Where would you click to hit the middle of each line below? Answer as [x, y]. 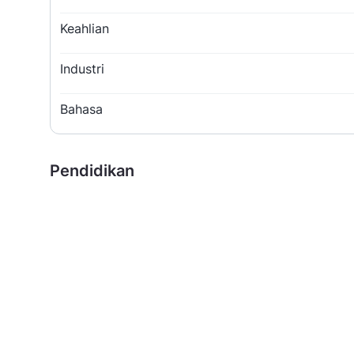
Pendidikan [92, 170]
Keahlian [85, 28]
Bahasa [81, 109]
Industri [82, 68]
